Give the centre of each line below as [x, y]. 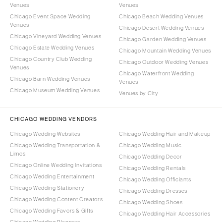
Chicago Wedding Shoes [151, 202]
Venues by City [139, 93]
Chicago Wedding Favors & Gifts [52, 211]
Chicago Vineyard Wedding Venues [56, 36]
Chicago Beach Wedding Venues [161, 17]
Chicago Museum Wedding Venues [55, 90]
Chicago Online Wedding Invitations [56, 165]
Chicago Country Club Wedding [51, 59]
